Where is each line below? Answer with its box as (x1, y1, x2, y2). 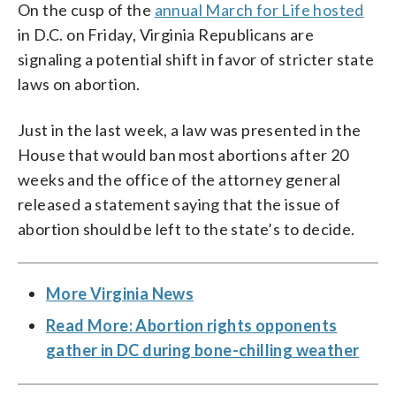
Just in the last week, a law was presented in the (18, 119, 362, 140)
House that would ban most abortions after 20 (18, 144, 349, 164)
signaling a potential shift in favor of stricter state (18, 49, 375, 69)
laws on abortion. (18, 73, 141, 94)
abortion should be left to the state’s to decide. (18, 218, 355, 239)
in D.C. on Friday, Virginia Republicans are (18, 24, 315, 44)
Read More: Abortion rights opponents (46, 315, 338, 335)
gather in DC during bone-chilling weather (46, 339, 360, 360)
